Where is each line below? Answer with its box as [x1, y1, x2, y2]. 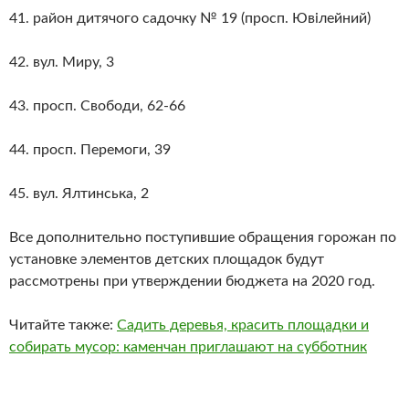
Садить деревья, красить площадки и [117, 317, 369, 332]
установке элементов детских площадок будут [9, 251, 324, 267]
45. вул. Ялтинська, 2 [9, 185, 149, 201]
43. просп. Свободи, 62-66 [9, 98, 185, 113]
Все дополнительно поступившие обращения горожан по [9, 229, 396, 245]
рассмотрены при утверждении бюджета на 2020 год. [9, 273, 375, 288]
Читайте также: [9, 317, 117, 332]
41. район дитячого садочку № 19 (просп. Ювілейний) [9, 10, 371, 26]
